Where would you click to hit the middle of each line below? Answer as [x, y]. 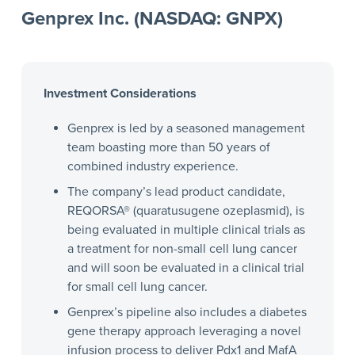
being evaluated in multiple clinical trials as [186, 229]
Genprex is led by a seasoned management [186, 128]
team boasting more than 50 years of [168, 147]
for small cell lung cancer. [137, 286]
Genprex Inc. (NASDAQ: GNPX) [152, 18]
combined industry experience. [153, 166]
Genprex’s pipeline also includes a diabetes [187, 312]
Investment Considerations [120, 93]
